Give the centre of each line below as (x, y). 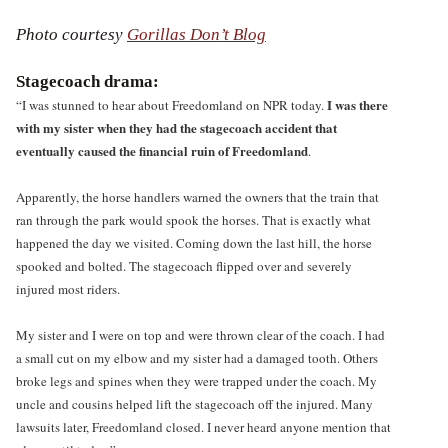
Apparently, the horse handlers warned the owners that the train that (197, 196)
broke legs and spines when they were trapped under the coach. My (196, 380)
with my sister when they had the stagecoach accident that (176, 127)
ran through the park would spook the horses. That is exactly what (193, 219)
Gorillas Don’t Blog (196, 35)
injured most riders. (70, 288)
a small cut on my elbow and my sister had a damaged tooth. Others (197, 357)
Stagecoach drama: (87, 81)
